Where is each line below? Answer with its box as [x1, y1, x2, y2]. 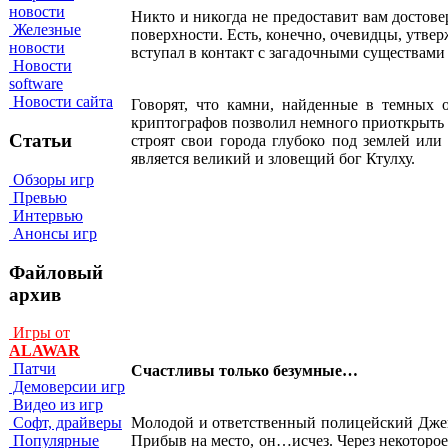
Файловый [9, 261, 103, 283]
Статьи [9, 130, 72, 152]
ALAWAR [9, 342, 80, 360]
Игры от [9, 324, 70, 342]
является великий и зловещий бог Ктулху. [131, 149, 415, 167]
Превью [9, 188, 67, 206]
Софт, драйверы [9, 414, 122, 432]
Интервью [9, 206, 83, 224]
